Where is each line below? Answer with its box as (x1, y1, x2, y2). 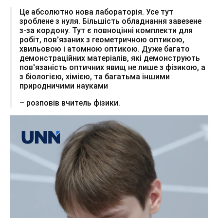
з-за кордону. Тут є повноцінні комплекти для (19, 25, 193, 35)
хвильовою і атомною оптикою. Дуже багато (19, 44, 190, 54)
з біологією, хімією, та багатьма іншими (19, 72, 170, 81)
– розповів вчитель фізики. (19, 98, 120, 108)
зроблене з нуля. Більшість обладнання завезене (19, 16, 201, 26)
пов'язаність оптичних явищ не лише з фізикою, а (19, 62, 205, 72)
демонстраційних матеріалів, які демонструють (19, 53, 200, 63)
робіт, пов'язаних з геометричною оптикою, (19, 35, 184, 44)
